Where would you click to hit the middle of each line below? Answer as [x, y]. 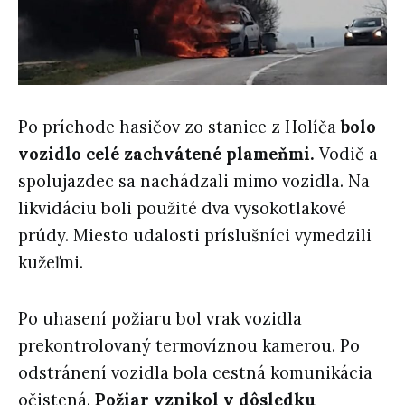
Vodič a [346, 154]
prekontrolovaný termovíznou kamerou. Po [189, 345]
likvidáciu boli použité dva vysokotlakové [182, 208]
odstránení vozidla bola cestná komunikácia [195, 372]
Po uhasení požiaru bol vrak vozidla [160, 318]
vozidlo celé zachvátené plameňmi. [166, 154]
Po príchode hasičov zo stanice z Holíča [177, 127]
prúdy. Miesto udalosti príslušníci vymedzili [195, 235]
